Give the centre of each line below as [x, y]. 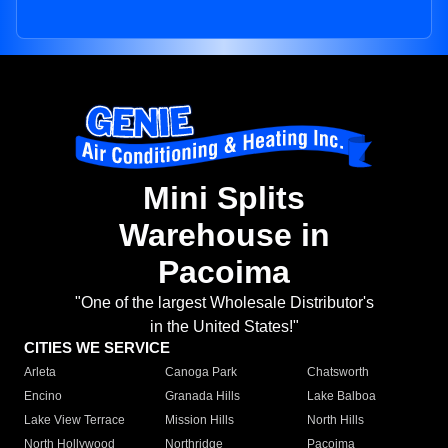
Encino [43, 396]
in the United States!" [224, 327]
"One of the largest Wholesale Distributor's [224, 303]
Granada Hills [203, 396]
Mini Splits [224, 198]
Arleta [40, 372]
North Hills [335, 420]
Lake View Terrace [74, 420]
